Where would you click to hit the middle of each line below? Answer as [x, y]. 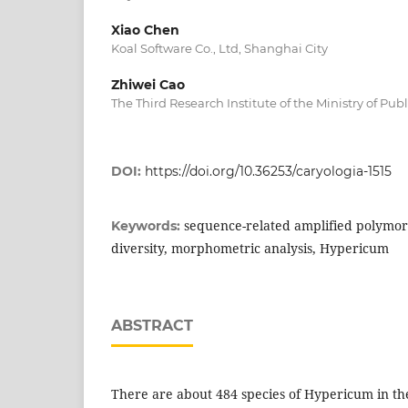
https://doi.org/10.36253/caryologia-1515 [268, 171]
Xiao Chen [145, 30]
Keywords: [148, 225]
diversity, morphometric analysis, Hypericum [250, 248]
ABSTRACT [152, 325]
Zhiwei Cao [148, 84]
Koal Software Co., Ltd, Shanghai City [219, 48]
